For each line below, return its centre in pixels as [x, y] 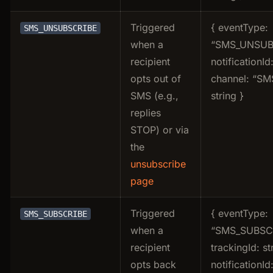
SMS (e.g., [154, 95]
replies [146, 112]
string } [227, 95]
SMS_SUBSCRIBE [55, 214]
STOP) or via [160, 129]
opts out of [156, 78]
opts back [153, 264]
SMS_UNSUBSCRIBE [60, 28]
